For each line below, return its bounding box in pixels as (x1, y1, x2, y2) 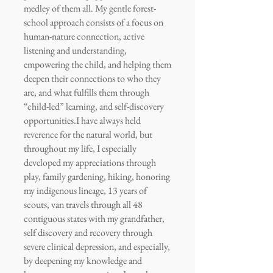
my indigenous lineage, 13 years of (24, 184, 147, 197)
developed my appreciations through (24, 156, 156, 169)
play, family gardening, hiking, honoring (24, 170, 170, 183)
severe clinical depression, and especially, (24, 240, 170, 253)
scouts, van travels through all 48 (24, 198, 143, 211)
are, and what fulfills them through (24, 86, 149, 99)
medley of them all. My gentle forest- (24, 2, 156, 15)
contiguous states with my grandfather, (24, 212, 165, 225)
